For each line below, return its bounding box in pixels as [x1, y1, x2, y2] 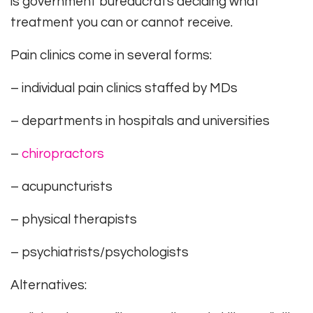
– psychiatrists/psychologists [10, 245, 189, 260]
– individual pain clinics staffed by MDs [10, 81, 238, 96]
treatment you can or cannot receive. [10, 15, 233, 30]
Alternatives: [10, 278, 87, 293]
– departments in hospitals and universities [10, 114, 270, 129]
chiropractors [22, 147, 104, 161]
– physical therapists [10, 212, 137, 227]
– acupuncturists [10, 180, 112, 194]
